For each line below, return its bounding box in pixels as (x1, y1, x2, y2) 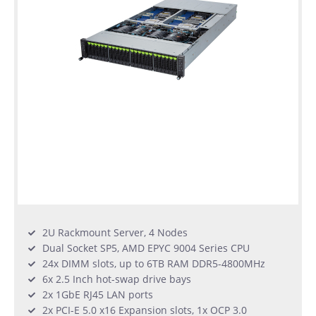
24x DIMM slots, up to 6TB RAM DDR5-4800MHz (42, 257, 265, 271)
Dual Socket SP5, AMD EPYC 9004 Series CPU (42, 241, 250, 255)
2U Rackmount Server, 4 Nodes (42, 226, 188, 240)
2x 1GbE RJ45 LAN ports (42, 288, 153, 302)
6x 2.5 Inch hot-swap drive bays (42, 272, 191, 286)
